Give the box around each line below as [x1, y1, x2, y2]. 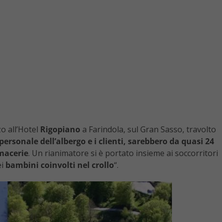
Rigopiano [38, 124, 80, 135]
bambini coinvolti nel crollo [5, 160, 114, 171]
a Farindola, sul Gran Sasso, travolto [80, 124, 216, 135]
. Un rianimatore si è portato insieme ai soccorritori [28, 148, 218, 159]
